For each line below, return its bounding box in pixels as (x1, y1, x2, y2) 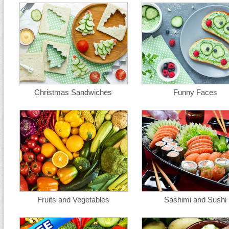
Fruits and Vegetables (37, 195, 109, 204)
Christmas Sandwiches (34, 88, 112, 97)
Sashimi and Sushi (164, 195, 226, 204)
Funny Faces (173, 88, 217, 97)
